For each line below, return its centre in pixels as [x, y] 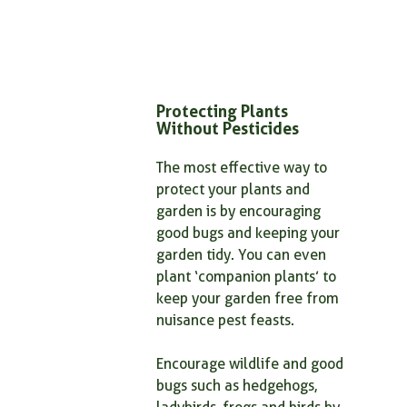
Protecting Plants [224, 111]
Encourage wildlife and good [252, 364]
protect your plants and [235, 189]
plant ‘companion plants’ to [248, 277]
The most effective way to [243, 168]
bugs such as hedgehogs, [238, 386]
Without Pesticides [228, 128]
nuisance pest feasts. [225, 320]
